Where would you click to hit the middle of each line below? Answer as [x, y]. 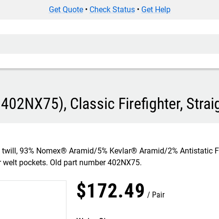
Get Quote [66, 10]
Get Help [156, 10]
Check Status [112, 10]
